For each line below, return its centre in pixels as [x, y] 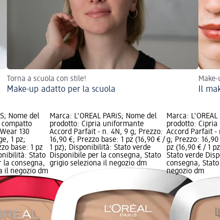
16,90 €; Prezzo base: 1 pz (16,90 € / [107, 140]
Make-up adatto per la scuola [61, 89]
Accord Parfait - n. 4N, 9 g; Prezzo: [106, 132]
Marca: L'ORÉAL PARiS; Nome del [103, 116]
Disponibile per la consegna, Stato [105, 155]
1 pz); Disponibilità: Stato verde [100, 148]
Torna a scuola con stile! [47, 79]
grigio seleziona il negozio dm [98, 163]
